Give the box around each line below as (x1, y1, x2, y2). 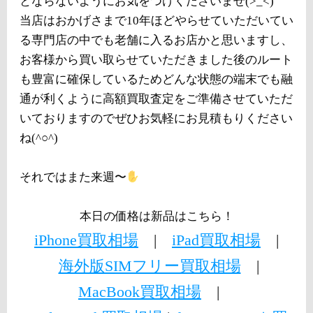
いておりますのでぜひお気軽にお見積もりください (20, 112, 293, 125)
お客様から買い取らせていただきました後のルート (20, 53, 293, 66)
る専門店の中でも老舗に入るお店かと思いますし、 (20, 34, 293, 47)
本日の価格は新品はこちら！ (79, 210, 234, 223)
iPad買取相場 (172, 231, 261, 249)
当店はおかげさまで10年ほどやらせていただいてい (20, 14, 293, 27)
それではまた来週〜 (20, 170, 126, 184)
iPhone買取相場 (34, 231, 138, 249)
